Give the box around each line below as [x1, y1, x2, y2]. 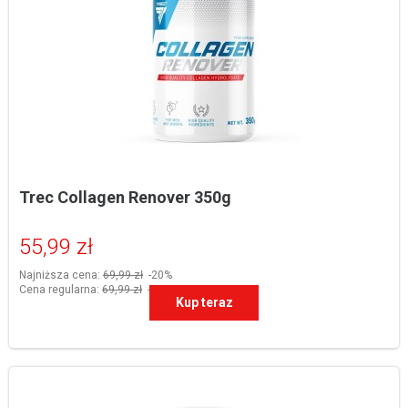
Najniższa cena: [19, 268, 103, 281]
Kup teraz [175, 294, 233, 310]
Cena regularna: [19, 282, 102, 296]
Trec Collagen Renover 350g [19, 187, 231, 207]
